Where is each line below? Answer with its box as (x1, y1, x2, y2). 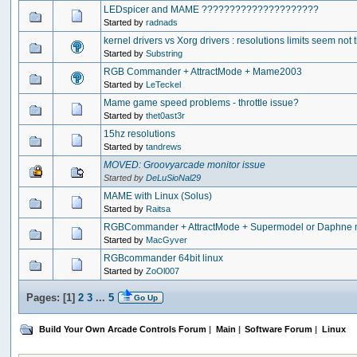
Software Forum (245, 324, 313, 335)
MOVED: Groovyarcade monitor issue (104, 159, 266, 171)
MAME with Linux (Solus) (104, 190, 213, 202)
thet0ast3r (146, 110, 186, 120)
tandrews (146, 141, 182, 151)
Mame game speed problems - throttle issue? (104, 96, 300, 108)
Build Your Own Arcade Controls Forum (39, 324, 207, 335)
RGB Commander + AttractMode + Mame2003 (104, 65, 303, 77)
